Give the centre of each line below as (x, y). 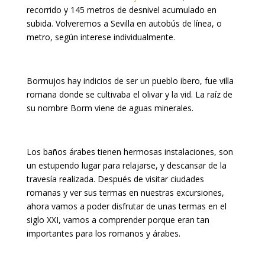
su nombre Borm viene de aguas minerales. (110, 108)
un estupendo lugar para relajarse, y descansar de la (126, 165)
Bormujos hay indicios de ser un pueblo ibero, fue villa (130, 80)
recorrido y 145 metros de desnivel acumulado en (121, 9)
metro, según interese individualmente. (101, 37)
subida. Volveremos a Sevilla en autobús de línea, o (124, 23)
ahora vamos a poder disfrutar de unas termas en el (126, 206)
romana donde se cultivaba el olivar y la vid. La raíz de (129, 94)
